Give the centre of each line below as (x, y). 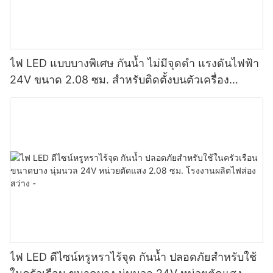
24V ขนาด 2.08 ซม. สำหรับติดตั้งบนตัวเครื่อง (119, 79)
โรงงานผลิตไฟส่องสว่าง (67, 96)
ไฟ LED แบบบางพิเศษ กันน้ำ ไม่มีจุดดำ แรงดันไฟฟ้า (134, 63)
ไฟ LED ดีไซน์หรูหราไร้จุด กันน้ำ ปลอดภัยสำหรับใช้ (133, 257)
